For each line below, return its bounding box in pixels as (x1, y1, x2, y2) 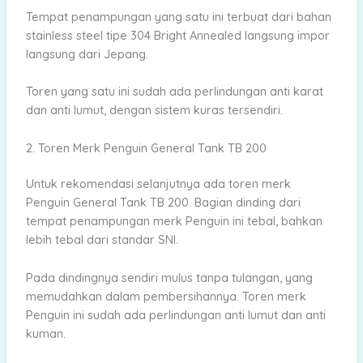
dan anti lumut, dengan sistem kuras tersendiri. (25, 102, 283, 118)
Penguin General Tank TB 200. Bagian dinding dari (25, 194, 301, 211)
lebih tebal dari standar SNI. (25, 232, 178, 248)
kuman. (25, 325, 66, 341)
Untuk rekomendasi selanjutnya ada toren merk (25, 176, 291, 192)
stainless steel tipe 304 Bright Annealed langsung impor (25, 27, 330, 43)
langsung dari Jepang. (25, 45, 148, 62)
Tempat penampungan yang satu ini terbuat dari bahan (25, 8, 331, 24)
